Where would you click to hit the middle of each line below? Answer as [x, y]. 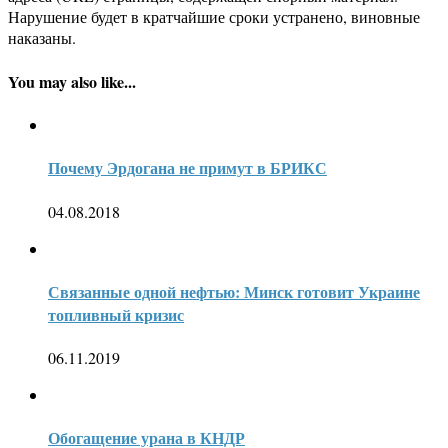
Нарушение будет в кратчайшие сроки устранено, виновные [214, 17]
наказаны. [42, 38]
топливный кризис [116, 314]
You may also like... [72, 81]
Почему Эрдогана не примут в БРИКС [187, 168]
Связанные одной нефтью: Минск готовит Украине [234, 291]
